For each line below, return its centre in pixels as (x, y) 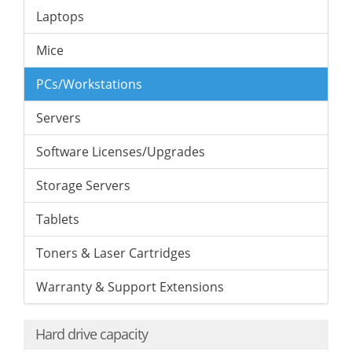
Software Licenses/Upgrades (121, 152)
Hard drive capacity (92, 334)
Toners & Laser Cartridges (114, 253)
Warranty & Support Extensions (130, 287)
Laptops (60, 16)
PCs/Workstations (89, 84)
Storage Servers (83, 185)
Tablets (58, 219)
